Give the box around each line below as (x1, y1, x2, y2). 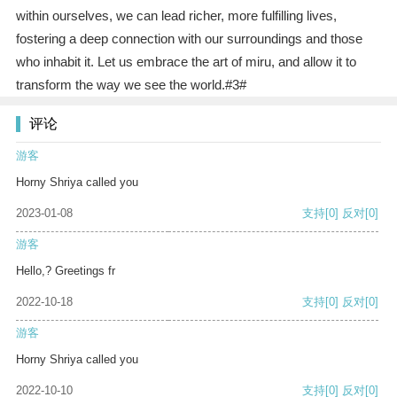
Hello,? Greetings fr (16, 264, 115, 278)
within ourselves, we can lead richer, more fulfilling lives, (15, 8, 337, 24)
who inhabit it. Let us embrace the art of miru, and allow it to (15, 54, 356, 70)
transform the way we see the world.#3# (15, 77, 246, 93)
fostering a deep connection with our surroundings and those (15, 31, 362, 47)
